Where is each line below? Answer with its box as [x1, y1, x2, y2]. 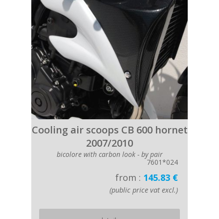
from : [115, 172, 143, 183]
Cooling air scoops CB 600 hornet [31, 123, 188, 136]
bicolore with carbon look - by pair [56, 150, 163, 159]
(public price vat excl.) [109, 185, 178, 195]
